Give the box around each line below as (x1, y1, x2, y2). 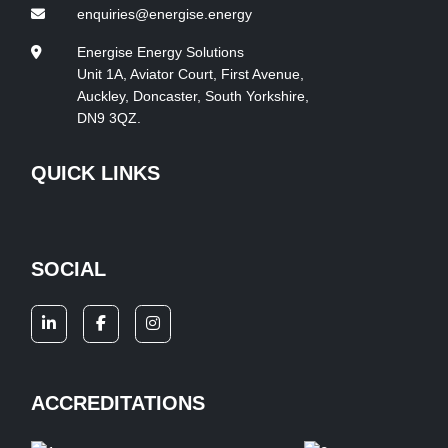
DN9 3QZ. (76, 110, 141, 126)
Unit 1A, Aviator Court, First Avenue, (76, 66, 304, 82)
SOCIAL (30, 258, 106, 280)
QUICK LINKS (30, 162, 160, 184)
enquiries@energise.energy (76, 6, 252, 22)
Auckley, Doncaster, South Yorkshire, (76, 88, 309, 104)
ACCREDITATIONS (30, 392, 205, 414)
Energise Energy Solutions (76, 44, 244, 60)
